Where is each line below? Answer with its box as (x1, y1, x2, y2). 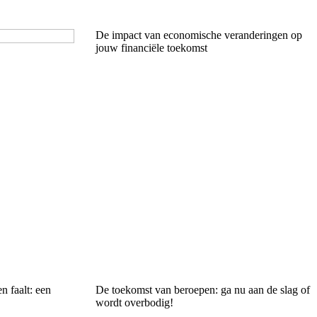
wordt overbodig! (95, 296, 173, 309)
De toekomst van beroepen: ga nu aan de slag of (95, 283, 310, 296)
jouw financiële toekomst (95, 41, 207, 54)
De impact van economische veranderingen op (95, 28, 302, 41)
